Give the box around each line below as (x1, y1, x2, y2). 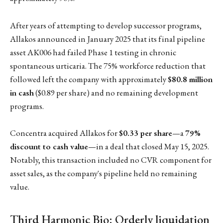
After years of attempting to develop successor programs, (10, 19, 202, 31)
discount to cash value (10, 140, 88, 152)
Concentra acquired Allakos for (10, 127, 119, 138)
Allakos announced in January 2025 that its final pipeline (10, 33, 205, 44)
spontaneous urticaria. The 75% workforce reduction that (10, 60, 206, 71)
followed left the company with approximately (10, 73, 168, 85)
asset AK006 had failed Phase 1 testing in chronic (10, 46, 176, 58)
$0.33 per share (119, 127, 172, 138)
